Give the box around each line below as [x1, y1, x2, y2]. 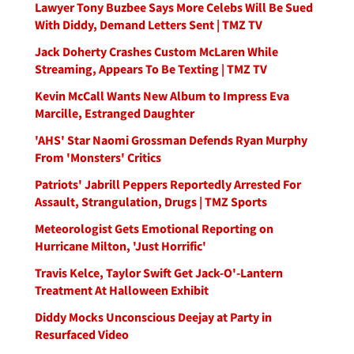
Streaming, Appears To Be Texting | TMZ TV [35, 61, 267, 77]
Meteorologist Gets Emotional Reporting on [35, 220, 273, 236]
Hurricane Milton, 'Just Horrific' [35, 238, 206, 254]
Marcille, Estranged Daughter [35, 105, 194, 121]
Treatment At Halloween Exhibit [35, 282, 209, 298]
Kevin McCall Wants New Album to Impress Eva [35, 88, 289, 104]
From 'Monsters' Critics [35, 149, 161, 165]
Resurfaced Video [35, 326, 129, 342]
